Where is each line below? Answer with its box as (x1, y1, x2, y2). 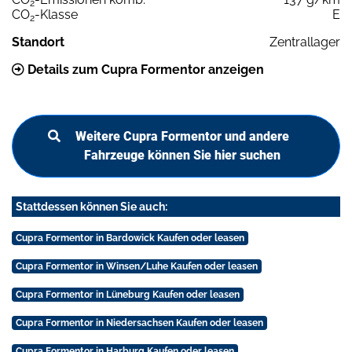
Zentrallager (269, 35, 340, 50)
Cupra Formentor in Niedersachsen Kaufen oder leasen (15, 317, 263, 329)
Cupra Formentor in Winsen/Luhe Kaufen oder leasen (15, 261, 258, 273)
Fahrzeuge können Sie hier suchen (84, 148, 280, 163)
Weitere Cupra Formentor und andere (75, 129, 289, 145)
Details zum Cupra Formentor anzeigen (24, 62, 264, 78)
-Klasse (35, 7, 78, 23)
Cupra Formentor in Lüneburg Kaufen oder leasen (15, 289, 240, 301)
